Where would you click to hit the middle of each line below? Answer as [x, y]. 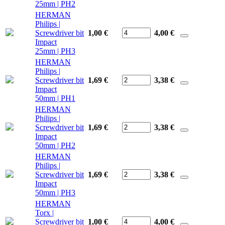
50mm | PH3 [55, 192]
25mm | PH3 [55, 51]
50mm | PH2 [55, 145]
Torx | [44, 212]
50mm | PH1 [55, 98]
